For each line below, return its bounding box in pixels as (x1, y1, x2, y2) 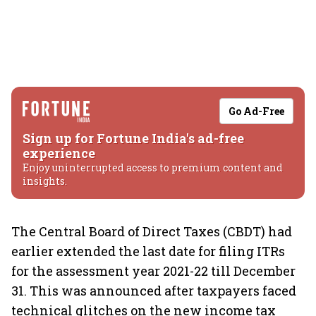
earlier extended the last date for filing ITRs (11, 243, 285, 260)
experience (23, 145, 95, 162)
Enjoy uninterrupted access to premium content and (23, 161, 283, 174)
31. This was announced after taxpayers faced (11, 282, 296, 299)
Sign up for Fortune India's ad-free (23, 130, 244, 147)
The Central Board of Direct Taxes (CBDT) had (11, 223, 292, 240)
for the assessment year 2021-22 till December (11, 262, 296, 279)
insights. (23, 174, 67, 188)
